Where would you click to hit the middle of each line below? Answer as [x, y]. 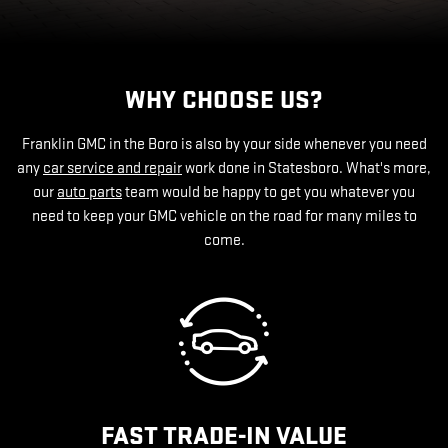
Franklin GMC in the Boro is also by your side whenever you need [224, 145]
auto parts [89, 193]
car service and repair [112, 169]
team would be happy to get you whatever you [268, 193]
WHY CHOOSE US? [224, 101]
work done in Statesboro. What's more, [306, 169]
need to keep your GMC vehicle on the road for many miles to [224, 217]
